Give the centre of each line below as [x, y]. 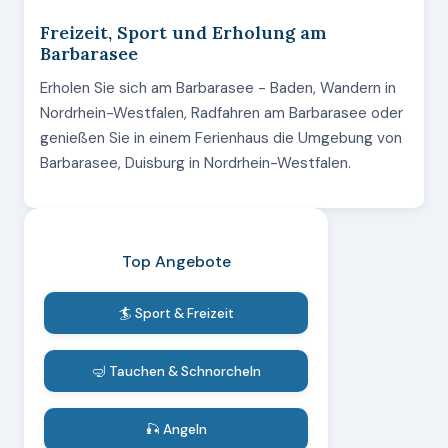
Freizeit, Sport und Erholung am [183, 32]
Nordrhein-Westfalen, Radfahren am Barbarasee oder [221, 113]
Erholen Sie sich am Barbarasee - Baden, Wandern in [218, 88]
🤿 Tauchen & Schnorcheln [176, 371]
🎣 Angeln [176, 429]
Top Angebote [176, 261]
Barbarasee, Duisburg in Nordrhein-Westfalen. [195, 163]
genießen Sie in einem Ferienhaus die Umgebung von [221, 138]
